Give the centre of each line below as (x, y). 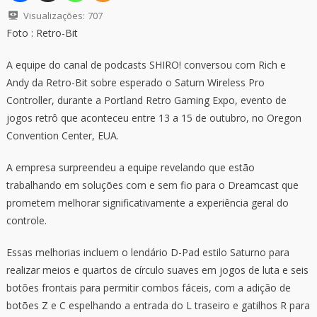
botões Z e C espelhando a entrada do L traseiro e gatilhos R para (158, 305)
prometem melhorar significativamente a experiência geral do (147, 203)
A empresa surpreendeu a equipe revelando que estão (130, 167)
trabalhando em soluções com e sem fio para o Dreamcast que (152, 185)
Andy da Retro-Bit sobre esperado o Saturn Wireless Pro (135, 82)
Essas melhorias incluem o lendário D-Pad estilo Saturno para (148, 252)
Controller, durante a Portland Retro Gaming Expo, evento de (146, 100)
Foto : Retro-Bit (43, 33)
